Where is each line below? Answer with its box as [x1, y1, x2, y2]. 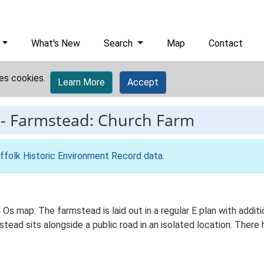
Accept [127, 77, 159, 88]
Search [104, 38, 136, 49]
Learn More [58, 77, 105, 88]
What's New [31, 38, 81, 49]
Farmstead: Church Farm [10, 109, 194, 131]
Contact [209, 38, 243, 49]
